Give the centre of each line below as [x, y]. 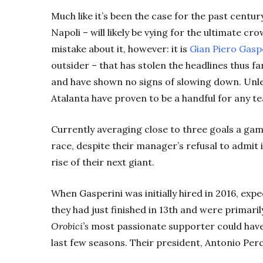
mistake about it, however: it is [120, 49]
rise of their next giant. [104, 162]
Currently [73, 129]
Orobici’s [70, 226]
